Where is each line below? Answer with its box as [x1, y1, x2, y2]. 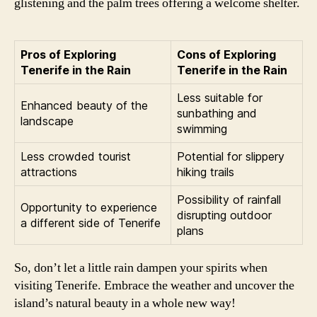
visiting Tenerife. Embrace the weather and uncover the [14, 277, 294, 294]
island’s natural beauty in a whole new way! [14, 294, 236, 311]
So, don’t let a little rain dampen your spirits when [14, 259, 267, 276]
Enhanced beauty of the [21, 98, 148, 113]
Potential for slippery [177, 149, 284, 163]
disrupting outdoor [177, 207, 272, 222]
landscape [21, 113, 74, 128]
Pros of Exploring [21, 47, 116, 62]
